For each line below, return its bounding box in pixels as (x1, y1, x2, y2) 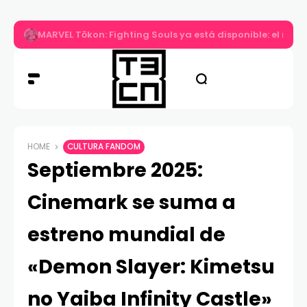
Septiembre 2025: (27, 157, 203, 184)
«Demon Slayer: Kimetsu (27, 254, 275, 281)
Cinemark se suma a (27, 189, 236, 217)
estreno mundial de (27, 221, 225, 249)
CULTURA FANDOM (67, 141, 140, 153)
